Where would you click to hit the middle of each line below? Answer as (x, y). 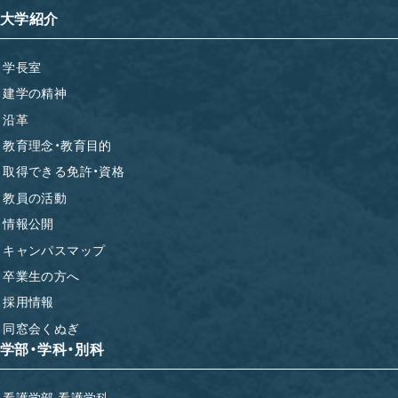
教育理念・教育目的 (57, 145)
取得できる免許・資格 (64, 171)
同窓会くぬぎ (41, 327)
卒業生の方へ (41, 275)
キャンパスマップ (54, 249)
